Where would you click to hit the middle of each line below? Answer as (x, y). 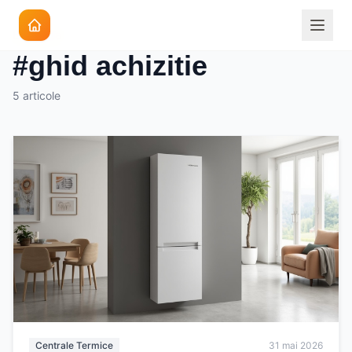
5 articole (37, 95)
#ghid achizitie (110, 66)
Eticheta (37, 35)
